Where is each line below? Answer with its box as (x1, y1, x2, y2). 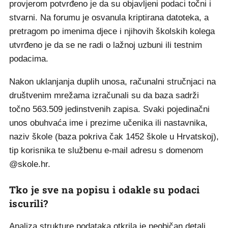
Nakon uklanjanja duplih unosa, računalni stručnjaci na (9, 77, 216, 87)
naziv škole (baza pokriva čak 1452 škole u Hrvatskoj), (9, 132, 219, 141)
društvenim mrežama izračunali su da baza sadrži (9, 91, 199, 100)
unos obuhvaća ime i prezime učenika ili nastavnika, (9, 118, 208, 128)
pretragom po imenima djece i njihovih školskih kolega (9, 26, 215, 36)
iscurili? (9, 197, 48, 210)
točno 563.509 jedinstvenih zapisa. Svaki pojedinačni (9, 104, 210, 114)
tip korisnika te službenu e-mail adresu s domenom (9, 146, 203, 155)
